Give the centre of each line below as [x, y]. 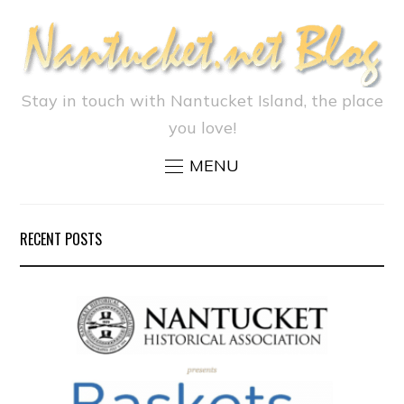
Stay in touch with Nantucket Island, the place [202, 101]
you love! [202, 128]
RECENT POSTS [61, 239]
